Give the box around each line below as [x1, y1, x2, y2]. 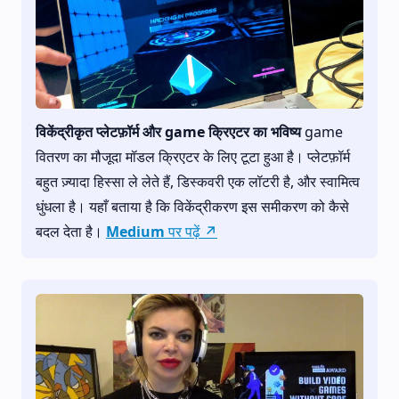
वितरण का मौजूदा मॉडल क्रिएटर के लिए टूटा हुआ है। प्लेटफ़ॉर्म [36, 146, 350, 167]
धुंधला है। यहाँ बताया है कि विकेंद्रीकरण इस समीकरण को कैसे [36, 196, 349, 216]
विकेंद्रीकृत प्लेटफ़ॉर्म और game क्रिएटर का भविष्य [36, 121, 301, 142]
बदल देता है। [36, 221, 106, 241]
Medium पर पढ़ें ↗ [106, 221, 217, 241]
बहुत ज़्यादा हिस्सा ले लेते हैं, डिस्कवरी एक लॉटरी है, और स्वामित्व [36, 171, 360, 191]
